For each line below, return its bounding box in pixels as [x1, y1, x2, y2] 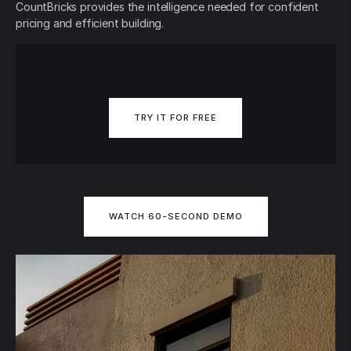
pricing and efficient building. [16, 16, 165, 31]
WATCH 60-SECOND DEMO [108, 210, 243, 222]
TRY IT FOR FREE [134, 112, 217, 124]
